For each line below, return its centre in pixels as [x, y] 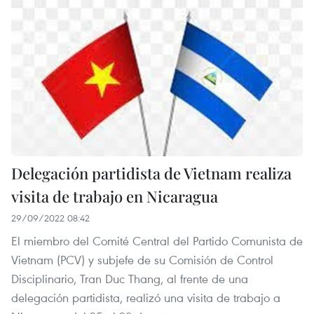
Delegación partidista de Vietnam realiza [151, 173]
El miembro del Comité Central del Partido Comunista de [157, 240]
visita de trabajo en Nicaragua [115, 196]
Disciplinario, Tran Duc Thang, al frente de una [130, 278]
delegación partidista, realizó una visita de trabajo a [146, 297]
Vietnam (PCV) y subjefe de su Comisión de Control [142, 259]
